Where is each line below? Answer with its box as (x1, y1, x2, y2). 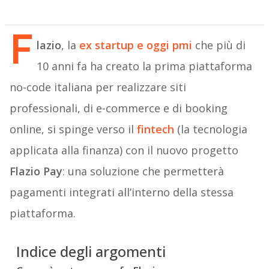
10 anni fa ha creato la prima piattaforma (36, 59, 252, 74)
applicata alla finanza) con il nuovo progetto (9, 143, 238, 158)
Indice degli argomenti (16, 241, 166, 262)
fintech (136, 122, 174, 137)
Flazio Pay (9, 164, 62, 179)
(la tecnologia (174, 122, 247, 137)
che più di (192, 38, 246, 53)
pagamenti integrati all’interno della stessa (9, 185, 234, 200)
